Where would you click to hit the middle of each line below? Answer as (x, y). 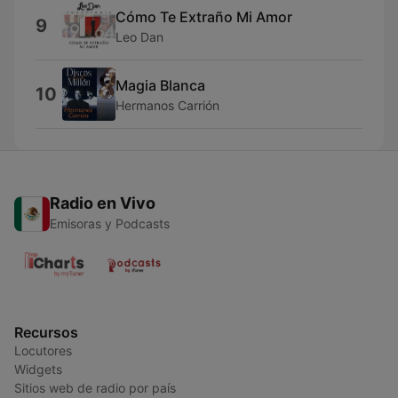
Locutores (43, 350)
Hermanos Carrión (167, 105)
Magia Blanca (160, 85)
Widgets (38, 369)
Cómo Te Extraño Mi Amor (204, 16)
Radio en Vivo (103, 203)
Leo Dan (139, 36)
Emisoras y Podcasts (110, 223)
